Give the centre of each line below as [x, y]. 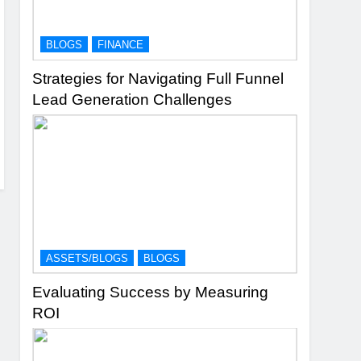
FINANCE [121, 45]
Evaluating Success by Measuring [151, 292]
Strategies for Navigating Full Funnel [158, 79]
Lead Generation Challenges [133, 100]
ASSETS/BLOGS [87, 258]
